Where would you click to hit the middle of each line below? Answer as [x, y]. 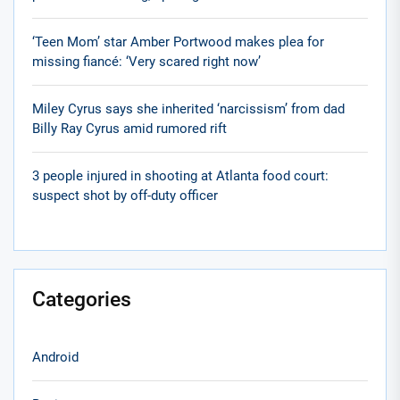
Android [55, 358]
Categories [82, 300]
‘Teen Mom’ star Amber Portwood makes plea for [178, 42]
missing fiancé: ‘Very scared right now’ [146, 62]
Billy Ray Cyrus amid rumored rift [129, 129]
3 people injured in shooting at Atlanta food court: [180, 176]
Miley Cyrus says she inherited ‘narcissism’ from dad [188, 109]
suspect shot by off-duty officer [125, 196]
